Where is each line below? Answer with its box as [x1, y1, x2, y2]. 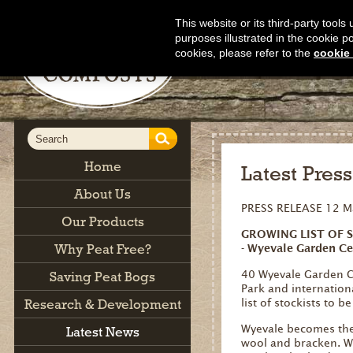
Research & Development [24, 296, 181, 312]
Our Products [61, 214, 144, 229]
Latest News [65, 324, 139, 340]
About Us [74, 186, 131, 202]
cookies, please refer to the [175, 46, 314, 59]
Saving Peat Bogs [50, 269, 155, 284]
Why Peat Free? [54, 241, 151, 257]
